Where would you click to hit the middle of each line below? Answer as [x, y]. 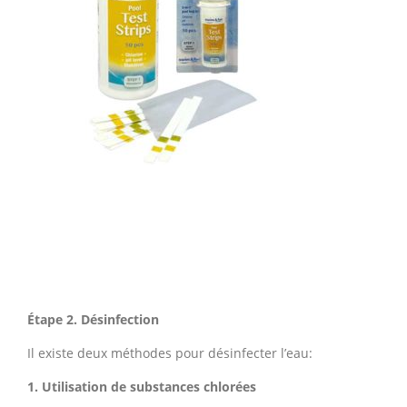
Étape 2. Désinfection [93, 319]
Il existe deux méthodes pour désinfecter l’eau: [170, 353]
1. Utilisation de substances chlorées [142, 387]
